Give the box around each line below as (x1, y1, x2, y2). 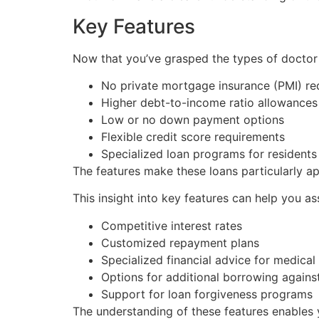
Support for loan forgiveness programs (101, 286, 313, 301)
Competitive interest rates (101, 218, 242, 233)
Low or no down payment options (101, 113, 284, 127)
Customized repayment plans (101, 235, 259, 250)
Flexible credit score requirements (101, 130, 285, 145)
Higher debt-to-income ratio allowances (101, 95, 318, 110)
